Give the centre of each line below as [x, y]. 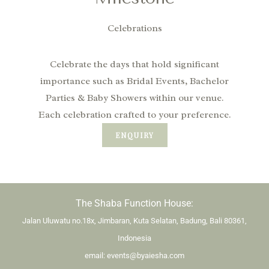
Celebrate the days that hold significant [134, 65]
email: [96, 256]
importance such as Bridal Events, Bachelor [134, 81]
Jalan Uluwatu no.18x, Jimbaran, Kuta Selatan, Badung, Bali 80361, [134, 221]
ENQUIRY [134, 135]
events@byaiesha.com [146, 256]
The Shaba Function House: [134, 204]
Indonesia [134, 238]
